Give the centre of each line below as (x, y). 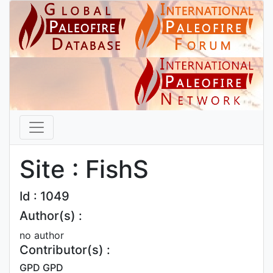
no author (42, 235)
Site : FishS (84, 169)
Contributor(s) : (65, 250)
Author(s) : (51, 216)
